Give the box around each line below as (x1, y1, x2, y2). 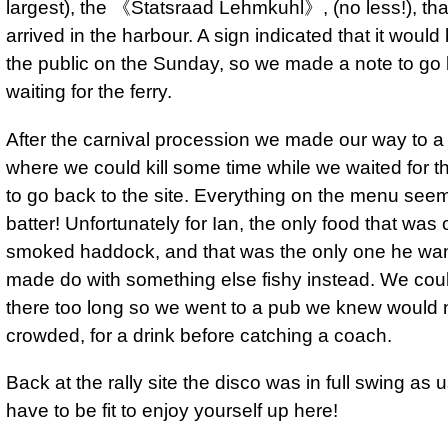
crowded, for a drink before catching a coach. (6, 324, 392, 346)
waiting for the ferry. (6, 81, 172, 103)
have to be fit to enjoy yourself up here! (6, 399, 338, 421)
